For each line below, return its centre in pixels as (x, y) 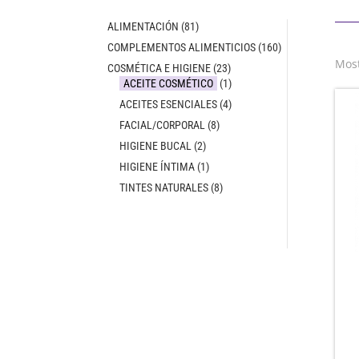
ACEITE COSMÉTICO (169, 84)
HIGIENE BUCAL (156, 146)
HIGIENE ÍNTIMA (157, 167)
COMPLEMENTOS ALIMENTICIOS (182, 48)
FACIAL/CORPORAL (163, 125)
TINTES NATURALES (164, 188)
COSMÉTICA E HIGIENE (159, 69)
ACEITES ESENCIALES (169, 105)
